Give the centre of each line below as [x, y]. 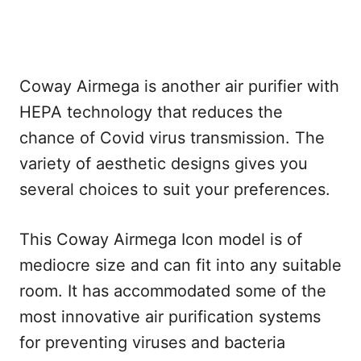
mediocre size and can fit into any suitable [180, 265]
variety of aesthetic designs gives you [164, 163]
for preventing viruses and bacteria [152, 342]
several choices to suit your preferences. [175, 189]
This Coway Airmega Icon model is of [161, 239]
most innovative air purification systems [170, 316]
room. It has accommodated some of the [173, 290]
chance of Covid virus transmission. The [172, 137]
